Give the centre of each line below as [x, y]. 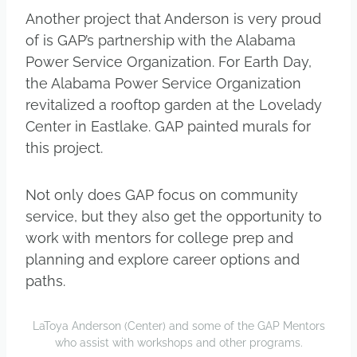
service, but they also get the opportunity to [174, 216]
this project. [64, 147]
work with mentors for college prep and [159, 237]
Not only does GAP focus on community [162, 194]
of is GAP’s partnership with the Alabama [161, 40]
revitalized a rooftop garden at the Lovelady [174, 104]
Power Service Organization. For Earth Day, [169, 61]
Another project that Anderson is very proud [173, 18]
